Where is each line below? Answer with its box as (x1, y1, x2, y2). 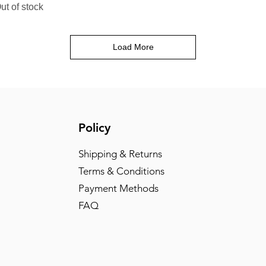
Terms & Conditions (78, 165, 164, 178)
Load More (112, 42, 154, 52)
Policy (78, 121, 110, 135)
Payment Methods (78, 182, 161, 195)
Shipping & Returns (78, 148, 162, 160)
